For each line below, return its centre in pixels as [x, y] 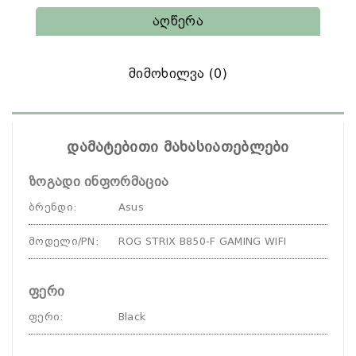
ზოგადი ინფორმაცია [99, 182]
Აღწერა [178, 21]
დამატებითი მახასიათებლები [178, 147]
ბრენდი [51, 207]
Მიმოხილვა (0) [178, 74]
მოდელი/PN [62, 241]
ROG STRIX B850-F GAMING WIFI [202, 241]
